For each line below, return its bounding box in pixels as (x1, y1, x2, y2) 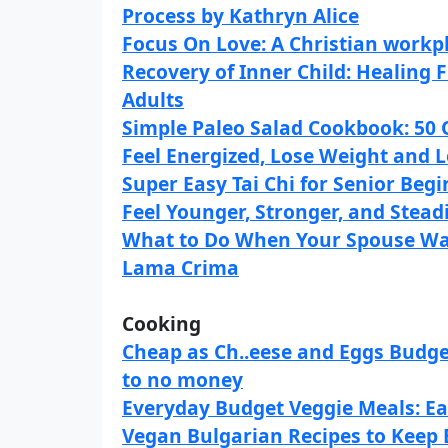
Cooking (122, 310, 201, 337)
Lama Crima (122, 254, 239, 281)
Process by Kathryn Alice (122, 2, 359, 29)
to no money (122, 366, 243, 393)
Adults (122, 86, 184, 113)
